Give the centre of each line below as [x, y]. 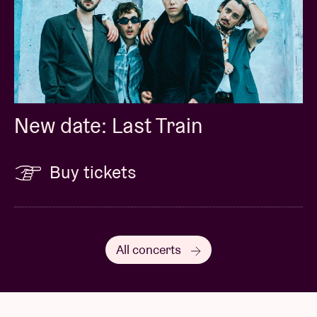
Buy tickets [93, 172]
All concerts [150, 250]
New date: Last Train [108, 126]
